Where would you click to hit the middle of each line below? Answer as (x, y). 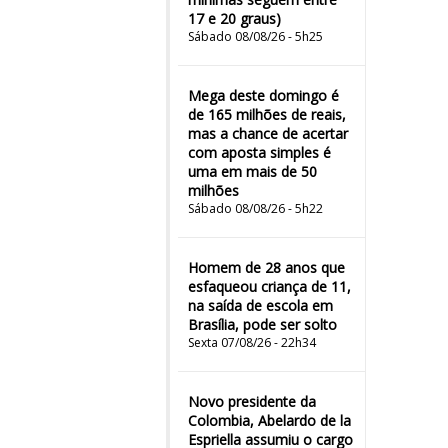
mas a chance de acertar (268, 133)
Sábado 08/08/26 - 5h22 (255, 208)
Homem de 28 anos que (266, 267)
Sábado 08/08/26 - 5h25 (255, 36)
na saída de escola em (260, 305)
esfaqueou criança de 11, (269, 286)
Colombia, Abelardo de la (269, 420)
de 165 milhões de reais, (267, 114)
